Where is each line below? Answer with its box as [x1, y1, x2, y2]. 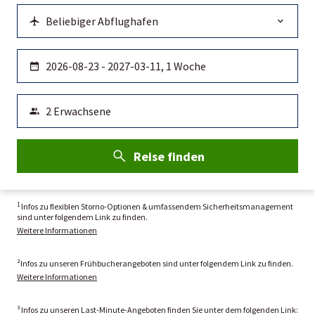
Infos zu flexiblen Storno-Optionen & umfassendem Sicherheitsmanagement [21, 201, 293, 212]
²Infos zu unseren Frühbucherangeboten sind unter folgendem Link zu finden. [17, 258, 293, 269]
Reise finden [133, 148, 205, 165]
